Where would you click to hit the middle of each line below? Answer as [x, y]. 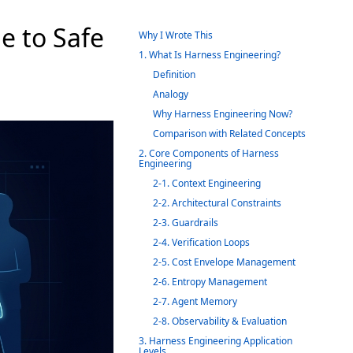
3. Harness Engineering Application [216, 341]
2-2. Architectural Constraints [217, 203]
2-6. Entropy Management [210, 282]
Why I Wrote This [176, 35]
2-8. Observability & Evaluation [220, 321]
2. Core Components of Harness [209, 153]
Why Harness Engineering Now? [223, 114]
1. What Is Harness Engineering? [210, 55]
